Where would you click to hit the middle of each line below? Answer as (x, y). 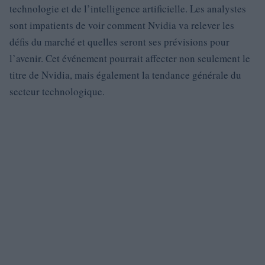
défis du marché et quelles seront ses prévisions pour (119, 42)
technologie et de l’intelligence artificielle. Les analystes (128, 9)
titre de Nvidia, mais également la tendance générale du (125, 75)
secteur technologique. (57, 91)
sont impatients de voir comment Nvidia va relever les (122, 25)
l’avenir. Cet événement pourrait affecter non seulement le (130, 58)
